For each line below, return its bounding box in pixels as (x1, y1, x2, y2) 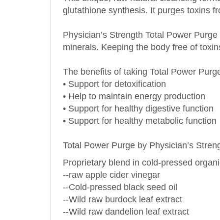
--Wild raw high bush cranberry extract (63, 208, 212, 218)
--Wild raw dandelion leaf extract (63, 195, 189, 206)
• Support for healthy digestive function (63, 92, 214, 103)
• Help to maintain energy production (63, 80, 205, 90)
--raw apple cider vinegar (63, 159, 160, 169)
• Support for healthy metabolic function (63, 105, 217, 115)
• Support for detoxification (63, 68, 166, 78)
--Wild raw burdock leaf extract (63, 183, 182, 193)
